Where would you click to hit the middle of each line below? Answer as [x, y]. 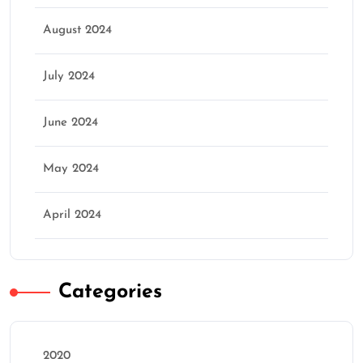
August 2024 [77, 31]
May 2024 [71, 169]
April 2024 [72, 216]
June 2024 [70, 123]
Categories [110, 293]
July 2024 [69, 77]
